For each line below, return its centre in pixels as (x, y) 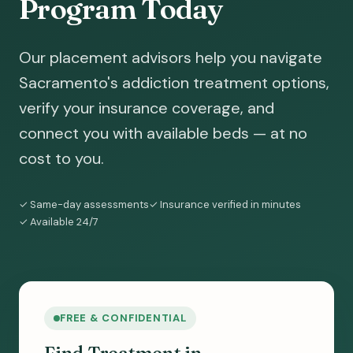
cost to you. (61, 158)
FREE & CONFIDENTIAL (123, 318)
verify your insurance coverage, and (147, 108)
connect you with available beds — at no (163, 133)
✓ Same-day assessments (84, 204)
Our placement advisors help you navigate (171, 58)
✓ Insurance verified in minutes (225, 204)
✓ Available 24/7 (59, 222)
